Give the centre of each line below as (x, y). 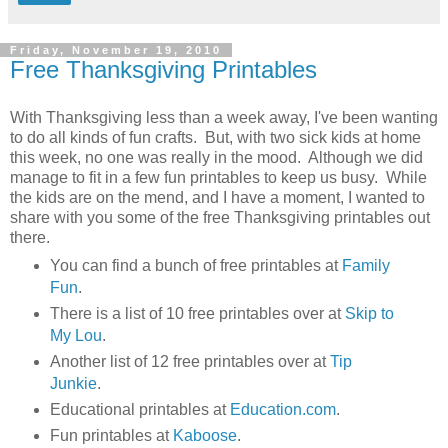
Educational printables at (139, 410)
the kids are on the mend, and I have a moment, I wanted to (217, 197)
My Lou (75, 336)
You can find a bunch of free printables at (195, 266)
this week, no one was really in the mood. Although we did (216, 157)
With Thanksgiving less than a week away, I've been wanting (224, 117)
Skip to (369, 314)
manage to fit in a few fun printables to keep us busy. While (218, 177)
